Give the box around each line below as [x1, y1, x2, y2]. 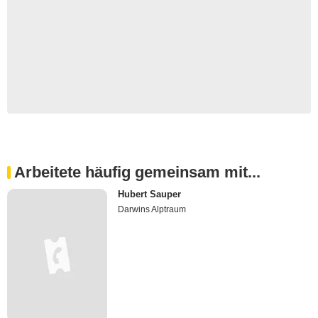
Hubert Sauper [118, 189, 182, 199]
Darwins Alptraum [118, 204, 187, 214]
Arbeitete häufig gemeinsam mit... [14, 163, 261, 181]
